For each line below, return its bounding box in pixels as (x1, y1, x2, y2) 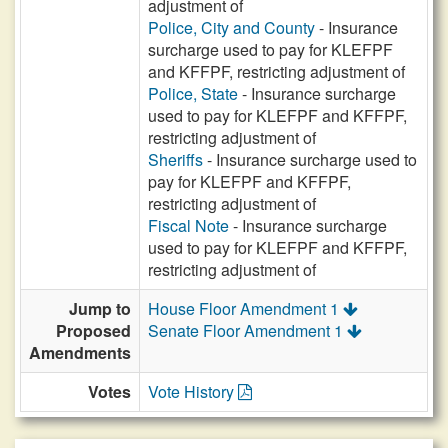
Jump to (69, 297, 131, 320)
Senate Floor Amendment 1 (148, 319, 347, 342)
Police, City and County (148, 16, 315, 39)
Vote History (148, 380, 238, 403)
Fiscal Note (148, 214, 229, 237)
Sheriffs (148, 148, 203, 171)
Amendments (29, 341, 131, 364)
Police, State (148, 82, 238, 105)
